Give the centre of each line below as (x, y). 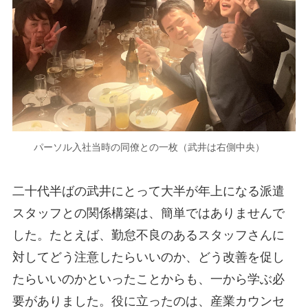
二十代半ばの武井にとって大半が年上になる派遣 (148, 191)
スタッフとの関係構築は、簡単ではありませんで (148, 213)
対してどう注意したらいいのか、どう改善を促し (148, 257)
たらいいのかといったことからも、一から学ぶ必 (148, 279)
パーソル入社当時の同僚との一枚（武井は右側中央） (154, 147)
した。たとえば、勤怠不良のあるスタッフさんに (148, 235)
